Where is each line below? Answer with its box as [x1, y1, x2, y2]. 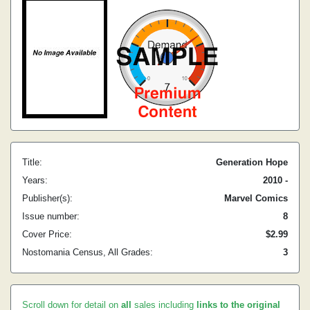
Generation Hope [216, 157, 288, 167]
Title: [22, 157, 42, 167]
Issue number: [22, 211, 80, 221]
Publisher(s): [22, 193, 73, 203]
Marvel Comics [224, 193, 288, 203]
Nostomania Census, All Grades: [22, 247, 153, 257]
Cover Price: [22, 229, 72, 239]
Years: [22, 175, 48, 185]
